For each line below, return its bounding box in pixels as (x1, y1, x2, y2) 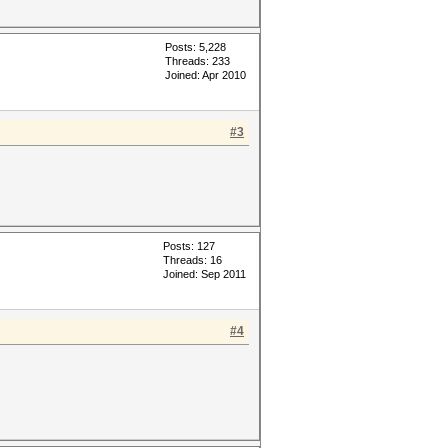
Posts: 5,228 (165, 41, 226, 53)
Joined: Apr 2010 (165, 69, 246, 81)
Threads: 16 (163, 254, 222, 266)
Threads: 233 (165, 55, 230, 67)
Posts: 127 (163, 240, 215, 252)
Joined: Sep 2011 (163, 268, 246, 280)
